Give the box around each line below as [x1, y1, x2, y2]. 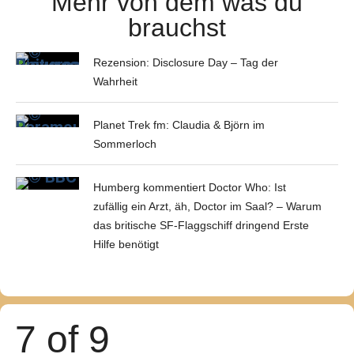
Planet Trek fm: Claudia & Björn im [93, 119, 265, 131]
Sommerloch [93, 137, 157, 150]
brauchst [127, 13, 226, 42]
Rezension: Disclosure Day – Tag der [93, 56, 279, 69]
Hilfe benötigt [93, 238, 160, 250]
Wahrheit [93, 75, 138, 88]
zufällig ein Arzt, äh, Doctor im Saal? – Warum [93, 200, 322, 213]
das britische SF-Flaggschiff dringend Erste [93, 219, 310, 232]
